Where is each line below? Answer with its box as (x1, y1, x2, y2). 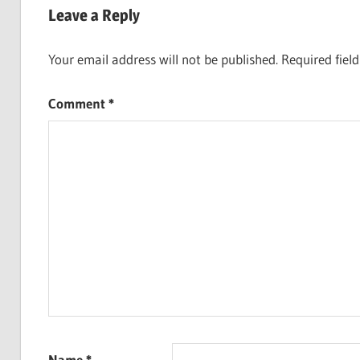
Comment (47, 94, 108, 112)
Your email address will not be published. (47, 51, 278, 68)
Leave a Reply (47, 5, 140, 25)
